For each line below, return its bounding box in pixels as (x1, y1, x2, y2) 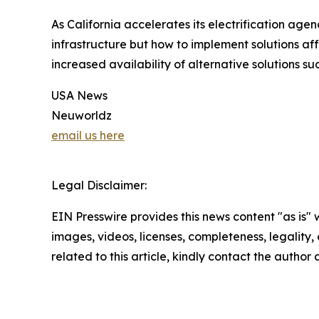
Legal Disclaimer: (51, 178, 147, 193)
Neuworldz (51, 108, 112, 123)
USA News (51, 88, 108, 103)
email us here (51, 128, 125, 143)
